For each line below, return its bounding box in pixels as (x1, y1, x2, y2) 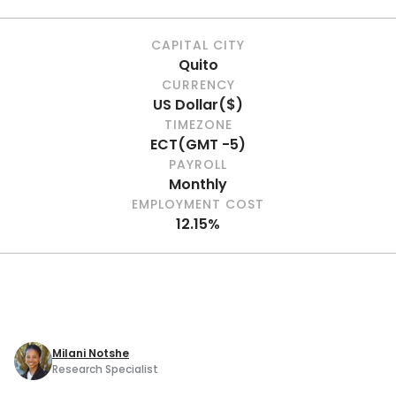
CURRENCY (161, 76, 235, 94)
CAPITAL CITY (151, 36, 245, 54)
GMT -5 (186, 134, 239, 155)
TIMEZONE (164, 116, 232, 133)
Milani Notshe (52, 345, 129, 361)
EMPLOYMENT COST (132, 195, 264, 213)
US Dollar (153, 95, 218, 115)
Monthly (169, 174, 227, 194)
